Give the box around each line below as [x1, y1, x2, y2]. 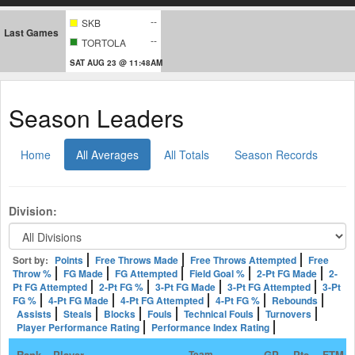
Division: [9, 202, 57, 219]
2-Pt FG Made [257, 265, 317, 281]
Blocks [104, 306, 136, 321]
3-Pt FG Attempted [227, 279, 311, 294]
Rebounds [272, 292, 318, 307]
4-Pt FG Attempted [120, 292, 204, 307]
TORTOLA [82, 35, 126, 49]
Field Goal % [189, 265, 245, 281]
